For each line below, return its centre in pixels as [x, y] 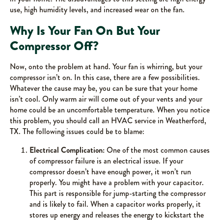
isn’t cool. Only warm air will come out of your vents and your [106, 99]
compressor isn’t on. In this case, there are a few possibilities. [105, 77]
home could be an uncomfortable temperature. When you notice [110, 110]
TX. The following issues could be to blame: [77, 131]
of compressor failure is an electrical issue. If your [106, 161]
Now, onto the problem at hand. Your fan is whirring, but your [106, 67]
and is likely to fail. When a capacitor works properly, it [115, 204]
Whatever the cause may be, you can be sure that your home [104, 88]
